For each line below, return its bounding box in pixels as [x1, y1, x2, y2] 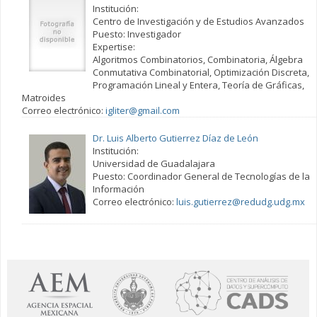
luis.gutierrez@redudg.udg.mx [175, 195, 305, 208]
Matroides [21, 91, 66, 104]
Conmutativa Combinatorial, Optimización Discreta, [92, 65, 309, 79]
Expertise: [92, 40, 135, 53]
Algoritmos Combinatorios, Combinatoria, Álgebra [92, 52, 303, 66]
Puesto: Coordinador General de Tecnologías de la [92, 169, 310, 183]
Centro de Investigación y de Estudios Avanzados [92, 14, 304, 28]
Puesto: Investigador [92, 27, 181, 40]
